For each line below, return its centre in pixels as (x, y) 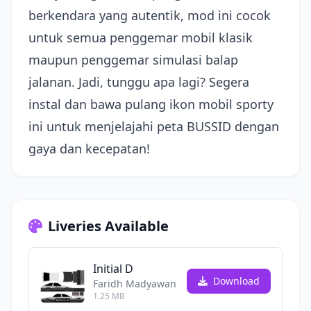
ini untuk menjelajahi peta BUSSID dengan (154, 126)
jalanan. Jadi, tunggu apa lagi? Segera (139, 82)
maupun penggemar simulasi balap (133, 60)
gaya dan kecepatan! (89, 149)
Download (235, 281)
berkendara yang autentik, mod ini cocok (150, 15)
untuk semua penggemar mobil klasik (141, 37)
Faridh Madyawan (135, 284)
